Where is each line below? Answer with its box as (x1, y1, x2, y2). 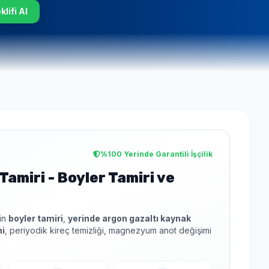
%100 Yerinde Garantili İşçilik (100, 149, 213, 159)
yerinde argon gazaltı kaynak (68, 213, 191, 223)
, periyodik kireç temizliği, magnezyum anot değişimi (5, 225, 211, 235)
